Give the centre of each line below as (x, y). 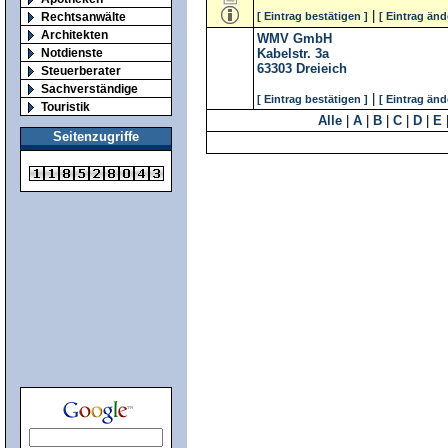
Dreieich (321, 68)
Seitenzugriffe (96, 137)
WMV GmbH (294, 38)
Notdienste (72, 52)
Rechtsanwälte (83, 16)
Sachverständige (89, 88)
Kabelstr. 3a (293, 53)
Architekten (74, 34)
